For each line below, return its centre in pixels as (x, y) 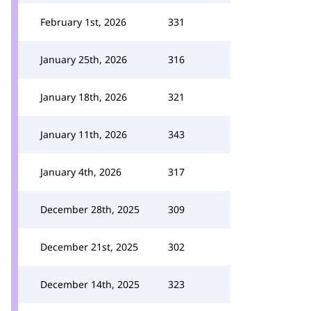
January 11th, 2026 (84, 134)
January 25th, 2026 (84, 59)
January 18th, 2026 (84, 97)
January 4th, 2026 (81, 172)
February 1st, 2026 (83, 22)
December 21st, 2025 (89, 247)
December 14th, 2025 (90, 284)
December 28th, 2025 (90, 209)
